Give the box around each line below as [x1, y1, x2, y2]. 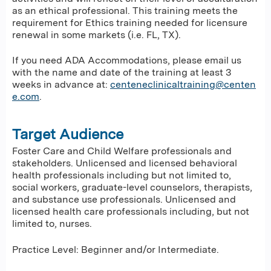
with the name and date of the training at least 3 [12, 67, 231, 79]
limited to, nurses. [12, 218, 92, 230]
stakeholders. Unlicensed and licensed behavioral [12, 157, 237, 169]
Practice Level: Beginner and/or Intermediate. [12, 243, 219, 255]
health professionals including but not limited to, [12, 169, 231, 181]
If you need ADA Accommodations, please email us [12, 54, 241, 67]
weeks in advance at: [12, 79, 110, 91]
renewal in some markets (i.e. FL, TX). [12, 29, 181, 41]
